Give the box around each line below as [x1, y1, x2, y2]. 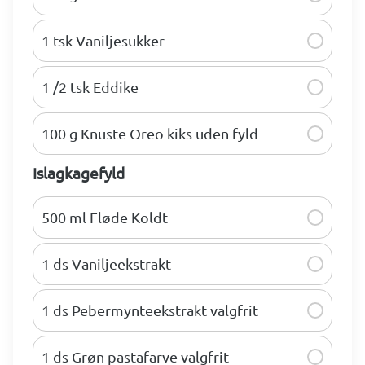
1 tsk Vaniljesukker [42, 32, 165, 50]
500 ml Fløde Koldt [42, 209, 168, 226]
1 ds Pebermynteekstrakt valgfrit [42, 301, 258, 319]
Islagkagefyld [33, 163, 125, 183]
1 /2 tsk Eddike [42, 78, 139, 96]
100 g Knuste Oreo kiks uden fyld [42, 125, 258, 143]
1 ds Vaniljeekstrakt [42, 255, 171, 273]
